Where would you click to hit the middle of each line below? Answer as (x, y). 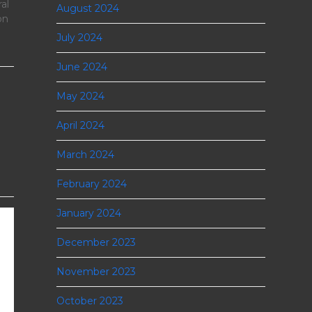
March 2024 (85, 155)
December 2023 (96, 242)
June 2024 (81, 67)
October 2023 (89, 301)
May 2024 (80, 96)
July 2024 (79, 38)
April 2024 (80, 125)
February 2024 (91, 184)
